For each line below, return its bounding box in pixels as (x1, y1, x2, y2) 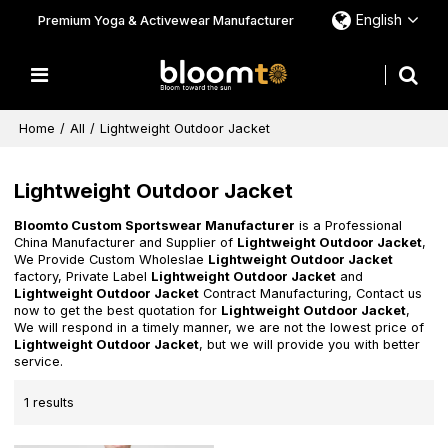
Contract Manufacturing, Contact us (199, 286, 423, 302)
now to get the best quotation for (14, 303, 222, 319)
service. (14, 354, 64, 370)
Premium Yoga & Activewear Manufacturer (37, 12, 294, 28)
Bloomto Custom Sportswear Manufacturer (14, 218, 296, 234)
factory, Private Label (14, 269, 152, 285)
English (355, 11, 402, 28)
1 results (24, 394, 75, 410)
